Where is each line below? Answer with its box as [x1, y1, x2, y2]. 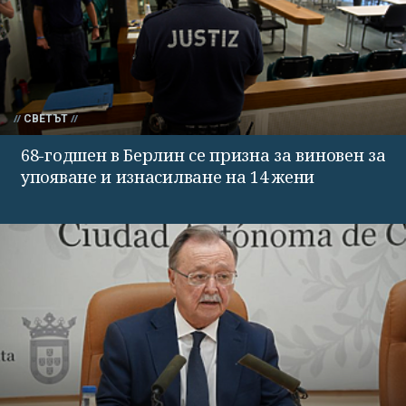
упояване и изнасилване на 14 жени [21, 165, 315, 188]
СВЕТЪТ [24, 111, 68, 125]
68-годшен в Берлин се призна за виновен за [21, 143, 386, 166]
